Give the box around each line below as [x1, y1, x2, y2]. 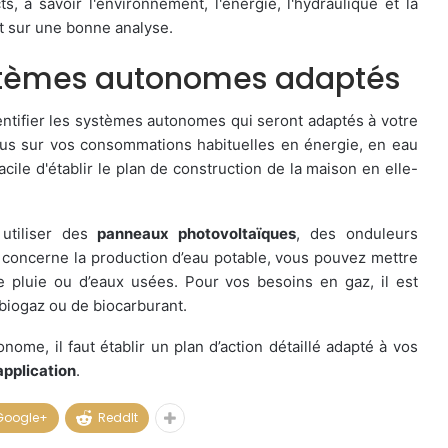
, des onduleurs [296, 224, 418, 243]
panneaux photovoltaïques [97, 224, 297, 243]
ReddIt [98, 409, 138, 426]
